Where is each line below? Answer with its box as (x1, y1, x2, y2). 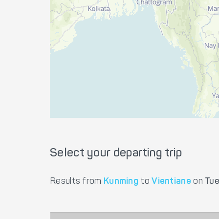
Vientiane (152, 177, 191, 186)
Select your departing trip (50, 148, 182, 159)
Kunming (103, 177, 139, 186)
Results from (50, 177, 104, 186)
